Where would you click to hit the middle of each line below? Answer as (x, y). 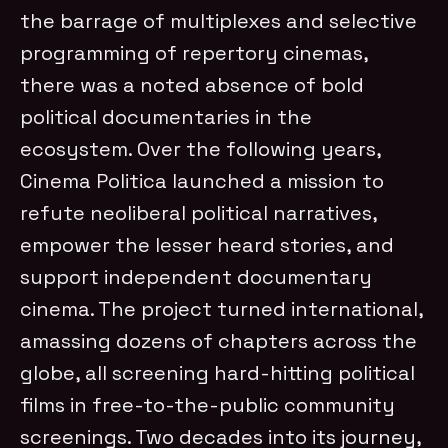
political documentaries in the (166, 116)
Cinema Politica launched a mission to (202, 180)
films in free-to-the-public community (208, 404)
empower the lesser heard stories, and (207, 244)
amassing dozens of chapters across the (219, 340)
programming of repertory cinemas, (194, 52)
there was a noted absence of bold (192, 84)
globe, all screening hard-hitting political (218, 372)
